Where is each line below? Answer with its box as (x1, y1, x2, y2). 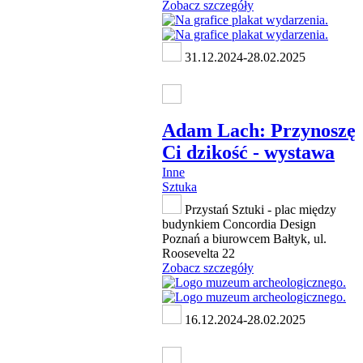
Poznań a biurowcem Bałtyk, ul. (162, 232, 327, 246)
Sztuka (162, 180, 197, 194)
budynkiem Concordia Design (162, 217, 316, 232)
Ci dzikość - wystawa (162, 142, 335, 164)
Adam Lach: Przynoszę (162, 120, 356, 142)
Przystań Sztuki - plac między (181, 203, 336, 217)
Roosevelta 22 (162, 246, 235, 261)
